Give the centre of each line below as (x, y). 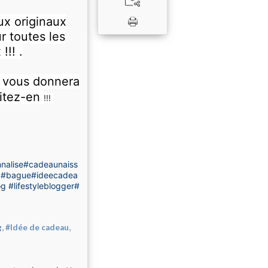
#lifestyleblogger (41, 186)
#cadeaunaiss (51, 165)
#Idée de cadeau (37, 228)
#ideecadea (54, 175)
